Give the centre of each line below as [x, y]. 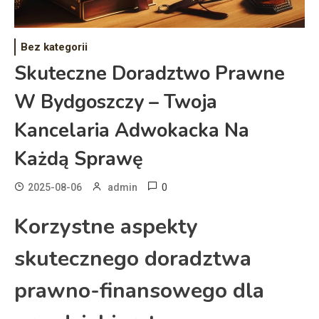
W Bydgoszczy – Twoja [116, 103]
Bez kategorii [54, 47]
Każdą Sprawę [79, 159]
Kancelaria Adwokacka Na [132, 131]
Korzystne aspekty [106, 227]
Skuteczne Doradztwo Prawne [150, 74]
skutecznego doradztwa [133, 259]
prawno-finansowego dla [139, 291]
